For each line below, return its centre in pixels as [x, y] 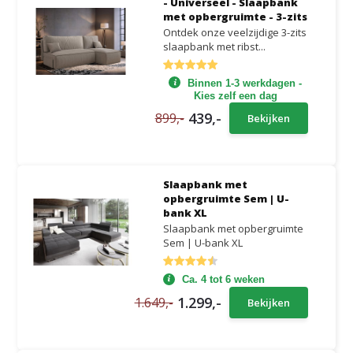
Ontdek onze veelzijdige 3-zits [234, 32]
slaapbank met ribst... [214, 46]
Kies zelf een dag [235, 96]
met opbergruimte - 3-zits [235, 16]
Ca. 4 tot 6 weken [223, 279]
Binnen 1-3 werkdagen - [245, 83]
